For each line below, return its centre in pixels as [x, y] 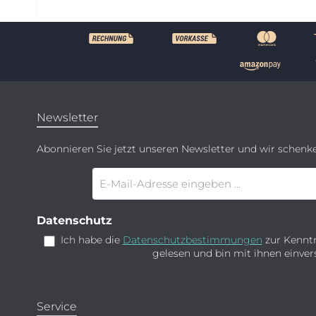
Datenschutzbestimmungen [192, 240]
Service [57, 306]
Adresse [109, 199]
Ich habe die [91, 240]
